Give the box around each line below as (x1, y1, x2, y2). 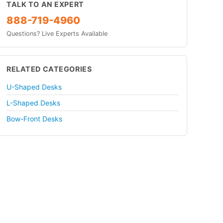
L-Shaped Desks (6, 98, 60, 107)
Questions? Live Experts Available (6, 29, 108, 37)
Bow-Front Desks (6, 114, 62, 123)
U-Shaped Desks (6, 82, 62, 91)
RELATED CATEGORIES (6, 64, 92, 73)
